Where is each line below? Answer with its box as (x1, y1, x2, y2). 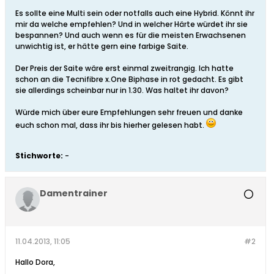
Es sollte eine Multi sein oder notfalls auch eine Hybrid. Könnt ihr (15, 8, 254, 19)
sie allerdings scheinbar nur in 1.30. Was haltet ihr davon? (15, 85, 229, 96)
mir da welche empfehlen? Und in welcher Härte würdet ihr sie (15, 19, 248, 30)
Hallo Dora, (15, 257, 55, 268)
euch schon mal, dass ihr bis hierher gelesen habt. (15, 120, 206, 131)
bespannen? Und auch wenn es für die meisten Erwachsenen (15, 30, 246, 41)
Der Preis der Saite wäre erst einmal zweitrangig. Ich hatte (15, 63, 234, 74)
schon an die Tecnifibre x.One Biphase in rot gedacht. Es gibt (15, 74, 243, 85)
